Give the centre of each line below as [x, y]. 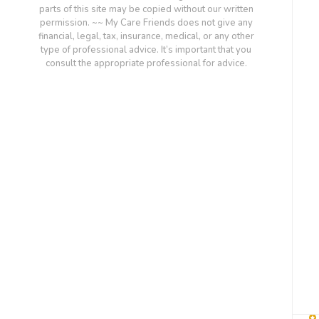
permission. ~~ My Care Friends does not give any [146, 22]
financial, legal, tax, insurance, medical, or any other [146, 36]
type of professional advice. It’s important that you [146, 49]
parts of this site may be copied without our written [146, 9]
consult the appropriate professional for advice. [146, 63]
